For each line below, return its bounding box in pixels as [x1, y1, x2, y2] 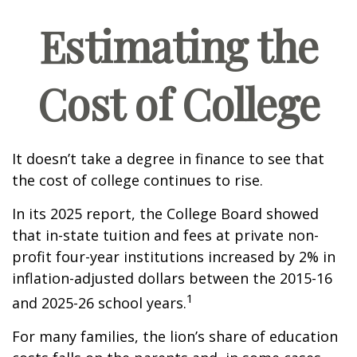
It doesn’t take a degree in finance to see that [12, 149, 324, 168]
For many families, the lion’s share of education [12, 327, 338, 346]
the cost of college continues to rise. [12, 171, 263, 190]
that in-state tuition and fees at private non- [12, 226, 319, 245]
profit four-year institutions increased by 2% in [12, 247, 335, 266]
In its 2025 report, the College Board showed [12, 204, 319, 223]
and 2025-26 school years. [12, 293, 186, 312]
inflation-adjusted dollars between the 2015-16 [12, 269, 332, 288]
